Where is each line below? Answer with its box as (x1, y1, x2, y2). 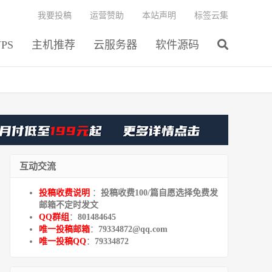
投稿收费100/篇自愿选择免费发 (101, 188, 218, 197)
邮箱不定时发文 (39, 200, 98, 209)
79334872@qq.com (98, 224, 168, 234)
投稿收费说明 (39, 188, 92, 197)
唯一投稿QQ (39, 236, 86, 246)
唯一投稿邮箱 (39, 224, 90, 234)
